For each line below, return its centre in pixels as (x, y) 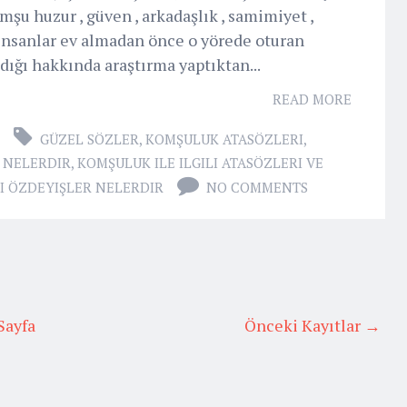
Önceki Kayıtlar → (313, 325)
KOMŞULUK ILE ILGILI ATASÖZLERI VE (200, 162)
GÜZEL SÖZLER (89, 139)
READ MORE (312, 99)
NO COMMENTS (257, 187)
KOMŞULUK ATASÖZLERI (224, 139)
